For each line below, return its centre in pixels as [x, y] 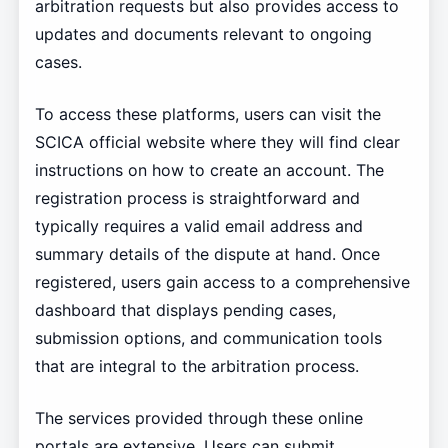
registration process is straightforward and [197, 197]
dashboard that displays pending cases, [185, 309]
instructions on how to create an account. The [209, 169]
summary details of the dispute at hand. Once [207, 253]
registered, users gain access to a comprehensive [222, 281]
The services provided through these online [198, 417]
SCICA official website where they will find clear [217, 141]
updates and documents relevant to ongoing [203, 33]
